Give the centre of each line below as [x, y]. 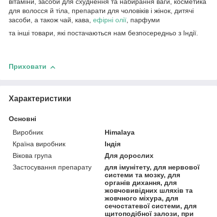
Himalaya [120, 132]
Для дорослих [129, 155]
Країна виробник [39, 144]
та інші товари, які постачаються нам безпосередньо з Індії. [103, 33]
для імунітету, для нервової [152, 167]
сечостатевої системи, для [151, 206]
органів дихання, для [141, 182]
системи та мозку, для [143, 175]
